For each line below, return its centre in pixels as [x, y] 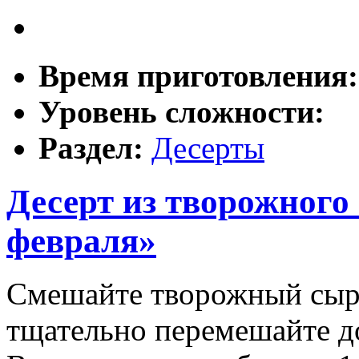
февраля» [81, 240]
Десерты [208, 147]
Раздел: [95, 147]
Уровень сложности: [182, 111]
